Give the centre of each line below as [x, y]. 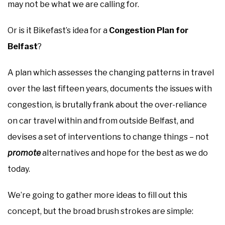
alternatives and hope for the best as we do [125, 153]
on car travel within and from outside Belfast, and [101, 121]
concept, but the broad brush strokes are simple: [100, 211]
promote [24, 153]
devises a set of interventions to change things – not [108, 137]
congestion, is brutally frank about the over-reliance [107, 105]
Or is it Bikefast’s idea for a [58, 31]
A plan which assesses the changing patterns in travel [111, 73]
